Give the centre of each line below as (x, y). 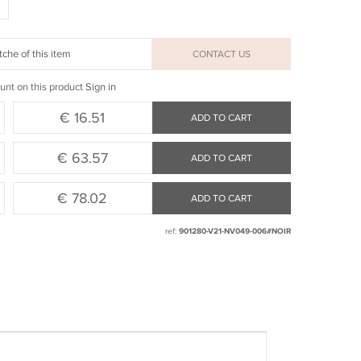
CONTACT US (221, 54)
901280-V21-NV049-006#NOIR (235, 231)
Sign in (101, 87)
